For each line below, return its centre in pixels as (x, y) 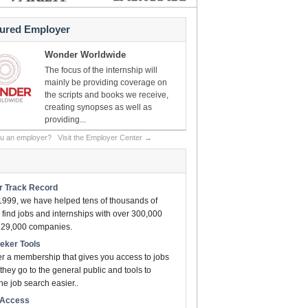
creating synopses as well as (98, 107)
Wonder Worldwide (85, 55)
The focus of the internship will (101, 70)
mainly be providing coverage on (106, 82)
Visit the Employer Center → (105, 137)
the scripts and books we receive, (107, 95)
